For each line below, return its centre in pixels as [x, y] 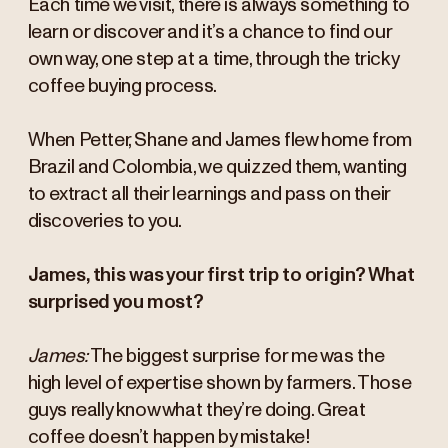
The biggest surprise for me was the [236, 357]
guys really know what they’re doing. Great [196, 411]
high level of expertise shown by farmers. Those [219, 384]
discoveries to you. [105, 222]
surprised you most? [116, 303]
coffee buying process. [122, 87]
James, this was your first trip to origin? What [221, 276]
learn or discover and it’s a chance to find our [209, 33]
